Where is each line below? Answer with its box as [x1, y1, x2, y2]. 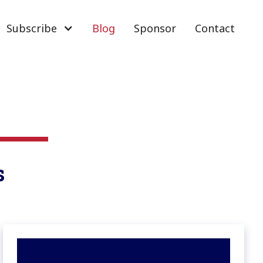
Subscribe [6, 21, 57, 36]
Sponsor [134, 21, 176, 36]
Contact [195, 21, 235, 36]
